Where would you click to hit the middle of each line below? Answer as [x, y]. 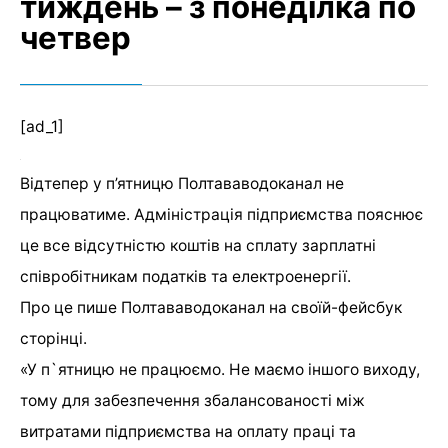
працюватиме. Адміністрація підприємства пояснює [221, 215]
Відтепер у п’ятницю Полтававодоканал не [182, 184]
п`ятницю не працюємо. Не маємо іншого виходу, [228, 370]
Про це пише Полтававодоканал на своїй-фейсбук [211, 308]
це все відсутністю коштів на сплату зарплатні [198, 246]
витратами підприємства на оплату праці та [188, 432]
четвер [75, 38]
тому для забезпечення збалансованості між [192, 401]
